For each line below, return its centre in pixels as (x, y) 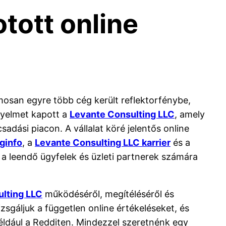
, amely (190, 114)
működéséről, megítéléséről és (108, 194)
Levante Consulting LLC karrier (103, 142)
